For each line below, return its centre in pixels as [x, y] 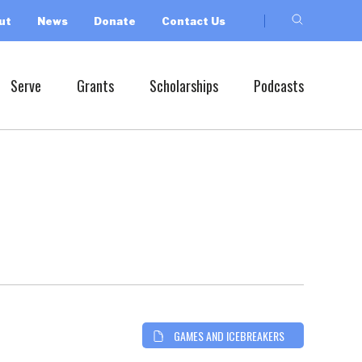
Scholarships [184, 85]
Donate [115, 21]
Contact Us [194, 21]
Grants [95, 85]
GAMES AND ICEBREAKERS [229, 335]
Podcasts [279, 85]
